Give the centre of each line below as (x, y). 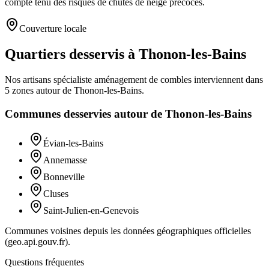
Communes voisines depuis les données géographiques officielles (128, 231)
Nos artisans (29, 80)
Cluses (56, 193)
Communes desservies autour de (85, 113)
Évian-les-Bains (73, 143)
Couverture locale (53, 29)
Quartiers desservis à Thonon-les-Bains (125, 54)
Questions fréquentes (44, 262)
